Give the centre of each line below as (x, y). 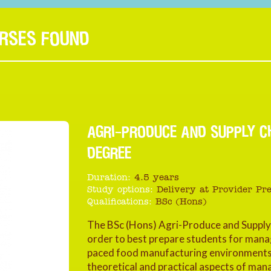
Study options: (120, 190)
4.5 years (157, 178)
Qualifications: (119, 202)
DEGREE (109, 152)
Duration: (109, 178)
